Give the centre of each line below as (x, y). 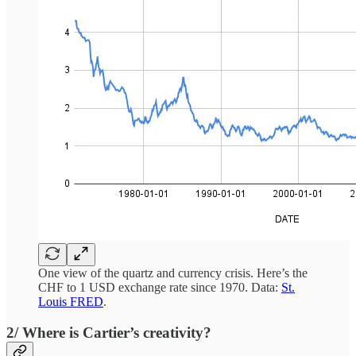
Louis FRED (71, 301)
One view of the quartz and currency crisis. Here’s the (173, 273)
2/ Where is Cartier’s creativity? (109, 332)
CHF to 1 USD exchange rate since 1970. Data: (160, 287)
